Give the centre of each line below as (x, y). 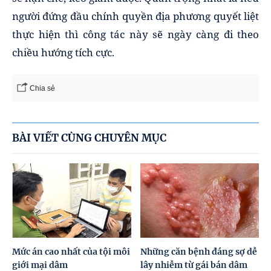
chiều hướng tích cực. (63, 53)
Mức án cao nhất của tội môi (71, 251)
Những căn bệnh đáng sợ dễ (198, 251)
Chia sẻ (42, 89)
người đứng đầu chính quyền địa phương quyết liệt (135, 16)
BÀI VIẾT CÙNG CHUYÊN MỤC (89, 138)
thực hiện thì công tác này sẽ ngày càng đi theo (135, 34)
